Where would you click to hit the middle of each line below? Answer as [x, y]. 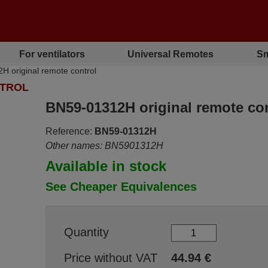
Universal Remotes [171, 54]
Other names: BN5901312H [104, 146]
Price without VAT [110, 258]
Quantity [86, 232]
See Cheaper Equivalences [121, 187]
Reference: [68, 131]
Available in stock [106, 166]
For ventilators [52, 54]
